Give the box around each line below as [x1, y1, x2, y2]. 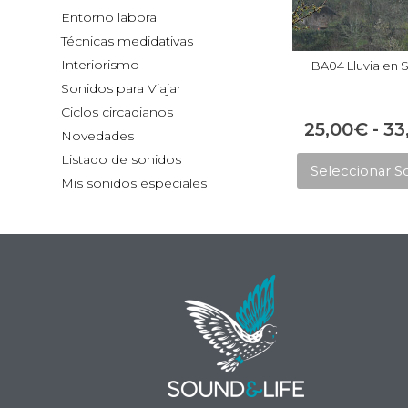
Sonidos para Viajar [61, 79, 182, 97]
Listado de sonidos [61, 150, 182, 168]
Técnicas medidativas [61, 32, 194, 49]
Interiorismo [61, 56, 140, 73]
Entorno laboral [61, 8, 160, 25]
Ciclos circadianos [61, 103, 174, 120]
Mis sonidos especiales [61, 174, 208, 191]
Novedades [61, 127, 135, 144]
